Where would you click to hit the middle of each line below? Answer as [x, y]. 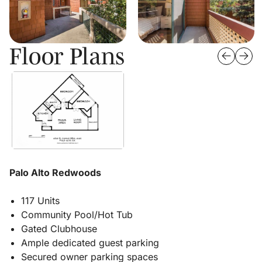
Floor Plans [67, 56]
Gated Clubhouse [59, 228]
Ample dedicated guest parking [90, 242]
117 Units [40, 200]
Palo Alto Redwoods [55, 172]
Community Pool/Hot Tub [77, 214]
